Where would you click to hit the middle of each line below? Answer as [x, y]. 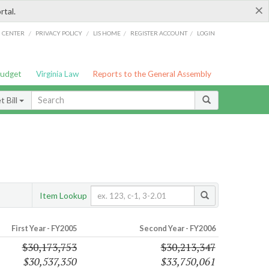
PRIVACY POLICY [59, 33]
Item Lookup [63, 195]
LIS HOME [107, 33]
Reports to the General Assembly [152, 74]
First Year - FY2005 [44, 228]
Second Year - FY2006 [177, 228]
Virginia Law [57, 74]
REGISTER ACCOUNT [159, 33]
